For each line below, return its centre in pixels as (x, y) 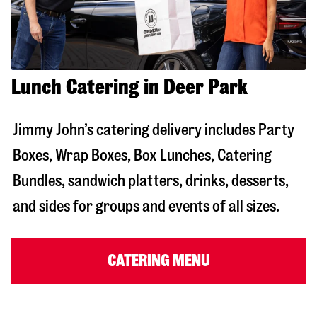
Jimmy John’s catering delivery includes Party (154, 129)
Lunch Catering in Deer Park (129, 86)
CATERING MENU (158, 260)
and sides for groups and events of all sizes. (146, 206)
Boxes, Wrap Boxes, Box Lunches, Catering (142, 155)
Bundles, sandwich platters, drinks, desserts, (151, 180)
